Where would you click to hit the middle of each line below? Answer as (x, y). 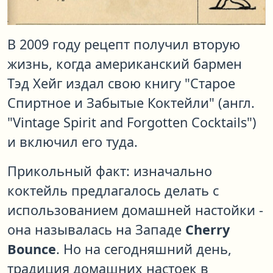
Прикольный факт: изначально (110, 171)
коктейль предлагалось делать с (113, 191)
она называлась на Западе (96, 230)
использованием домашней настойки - (135, 210)
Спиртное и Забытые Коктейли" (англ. (131, 103)
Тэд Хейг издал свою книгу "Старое (121, 83)
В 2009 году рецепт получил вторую (124, 44)
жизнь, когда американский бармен (125, 64)
